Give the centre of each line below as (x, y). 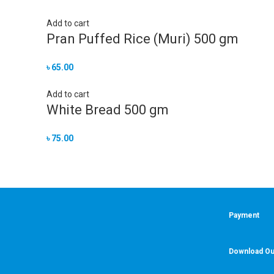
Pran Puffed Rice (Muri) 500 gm (143, 39)
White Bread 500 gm (108, 110)
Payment (244, 215)
